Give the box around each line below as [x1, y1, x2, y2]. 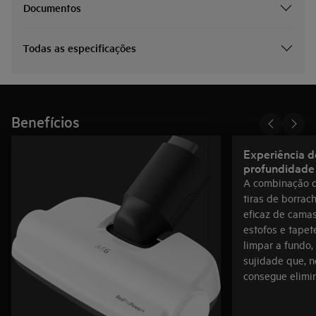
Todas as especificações [23, 39, 136, 55]
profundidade [243, 159, 315, 176]
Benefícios [11, 111, 80, 131]
